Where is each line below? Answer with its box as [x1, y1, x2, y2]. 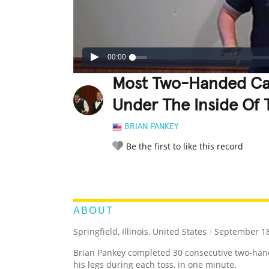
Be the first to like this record [126, 141, 243, 153]
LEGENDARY [145, 168, 185, 177]
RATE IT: [112, 169, 136, 177]
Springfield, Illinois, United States [73, 226, 207, 238]
